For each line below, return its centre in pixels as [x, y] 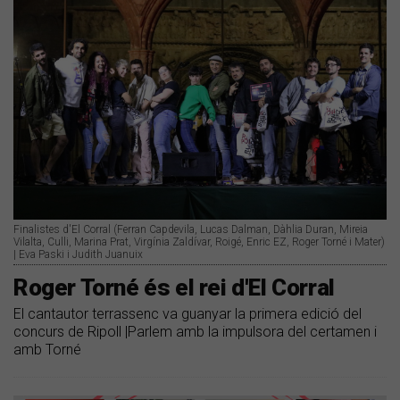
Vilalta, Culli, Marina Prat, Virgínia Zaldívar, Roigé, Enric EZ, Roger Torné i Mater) [199, 242]
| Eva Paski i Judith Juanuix [78, 255]
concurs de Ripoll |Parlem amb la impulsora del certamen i [195, 332]
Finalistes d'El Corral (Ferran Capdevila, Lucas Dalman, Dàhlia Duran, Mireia [191, 230]
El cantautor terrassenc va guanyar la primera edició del [187, 314]
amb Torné [47, 350]
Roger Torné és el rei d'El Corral [174, 288]
